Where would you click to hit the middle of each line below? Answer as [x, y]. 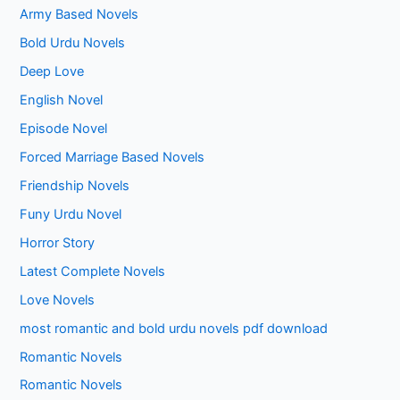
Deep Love [52, 72]
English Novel [62, 100]
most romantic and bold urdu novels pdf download [174, 328]
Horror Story [58, 242]
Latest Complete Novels [93, 271]
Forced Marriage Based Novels [112, 157]
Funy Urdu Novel [71, 214]
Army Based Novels [79, 15]
